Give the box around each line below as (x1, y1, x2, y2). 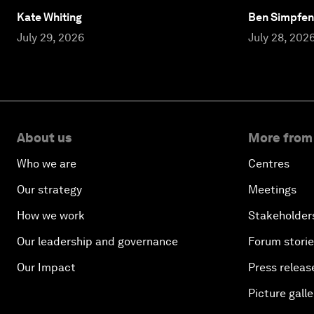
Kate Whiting (17, 10, 82, 24)
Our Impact (17, 260, 76, 274)
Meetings (248, 182, 296, 196)
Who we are (17, 156, 76, 170)
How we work (17, 208, 85, 222)
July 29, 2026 (17, 30, 84, 44)
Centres (248, 156, 289, 170)
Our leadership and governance (17, 234, 178, 248)
